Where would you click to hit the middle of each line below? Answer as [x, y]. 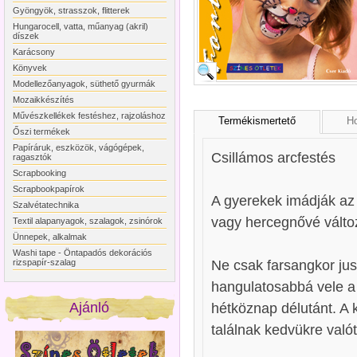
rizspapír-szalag [44, 262]
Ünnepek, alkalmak [50, 237]
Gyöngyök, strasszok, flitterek [71, 10]
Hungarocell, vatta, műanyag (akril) [80, 26]
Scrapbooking [39, 173]
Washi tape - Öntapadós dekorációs [82, 253]
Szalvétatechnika [46, 205]
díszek [26, 36]
